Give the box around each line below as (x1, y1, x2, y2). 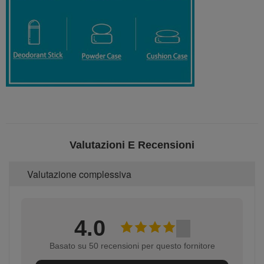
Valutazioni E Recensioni (70, 139, 194, 151)
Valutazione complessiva (27, 167, 131, 181)
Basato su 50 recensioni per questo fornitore (49, 241, 215, 251)
